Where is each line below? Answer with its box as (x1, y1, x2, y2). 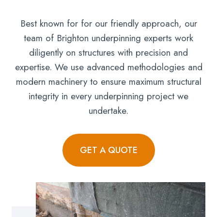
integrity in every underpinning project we (29, 90, 188, 103)
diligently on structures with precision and (29, 46, 188, 60)
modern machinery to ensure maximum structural (15, 75, 201, 89)
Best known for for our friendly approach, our (20, 17, 197, 31)
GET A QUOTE (79, 144, 138, 157)
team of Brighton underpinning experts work (24, 31, 193, 45)
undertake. (89, 104, 128, 118)
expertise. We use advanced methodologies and (15, 61, 202, 74)
